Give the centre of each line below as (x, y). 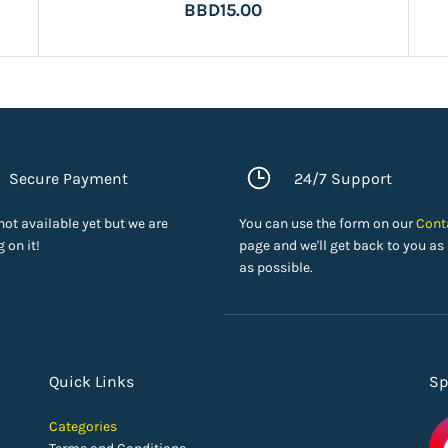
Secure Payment (68, 178)
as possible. (276, 267)
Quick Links (91, 381)
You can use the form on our (327, 223)
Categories (82, 426)
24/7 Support (343, 178)
